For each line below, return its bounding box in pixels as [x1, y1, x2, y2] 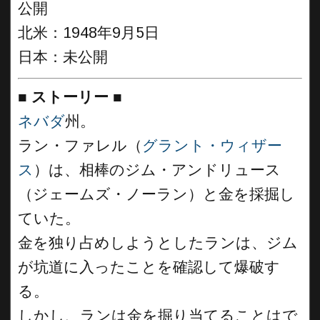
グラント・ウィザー [142, 136, 282, 154]
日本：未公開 [18, 49, 108, 66]
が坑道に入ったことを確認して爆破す [18, 258, 280, 276]
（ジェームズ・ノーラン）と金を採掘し [18, 185, 295, 203]
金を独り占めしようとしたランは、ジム [18, 234, 298, 251]
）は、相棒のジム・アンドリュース [34, 161, 281, 179]
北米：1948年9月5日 [18, 24, 159, 41]
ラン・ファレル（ [18, 136, 142, 154]
